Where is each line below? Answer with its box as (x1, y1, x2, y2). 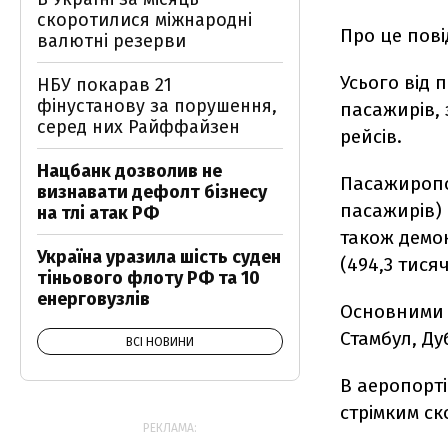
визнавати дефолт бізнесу (37, 181, 267, 203)
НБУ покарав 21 (37, 74, 172, 96)
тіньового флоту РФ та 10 (37, 267, 260, 289)
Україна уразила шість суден (37, 246, 281, 268)
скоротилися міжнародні (37, 9, 252, 31)
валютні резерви (37, 30, 186, 52)
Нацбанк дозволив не (37, 160, 222, 182)
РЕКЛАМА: (143, 421, 197, 435)
